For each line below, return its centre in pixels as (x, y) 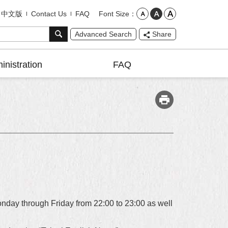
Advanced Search (103, 34)
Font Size (114, 13)
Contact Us (49, 14)
